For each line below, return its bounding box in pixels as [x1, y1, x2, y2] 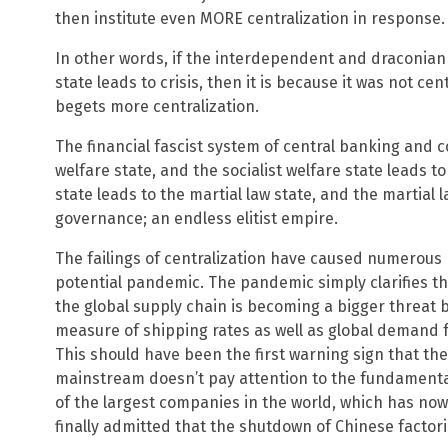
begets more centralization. [55, 96, 259, 116]
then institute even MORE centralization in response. [55, 8, 445, 28]
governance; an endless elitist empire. [55, 208, 338, 228]
